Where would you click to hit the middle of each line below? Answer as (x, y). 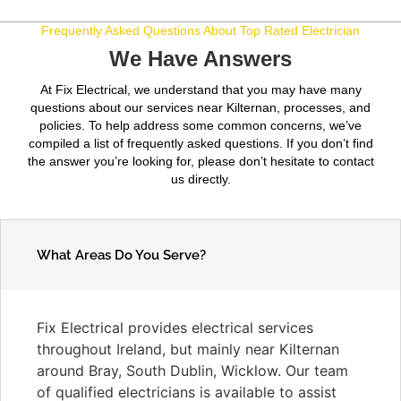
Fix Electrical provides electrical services (175, 327)
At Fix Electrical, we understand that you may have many (200, 90)
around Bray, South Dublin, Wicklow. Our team (192, 370)
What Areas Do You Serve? (121, 255)
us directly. (200, 179)
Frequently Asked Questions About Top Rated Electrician (200, 30)
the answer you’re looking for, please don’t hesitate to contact (200, 162)
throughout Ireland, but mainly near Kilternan (188, 349)
